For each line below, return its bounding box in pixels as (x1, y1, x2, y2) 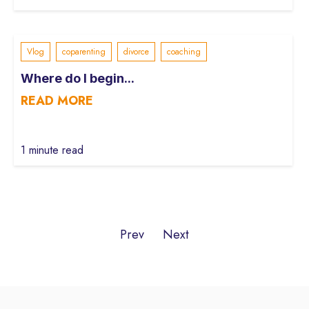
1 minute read (21, 142, 83, 159)
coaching (167, 45, 201, 58)
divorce (123, 45, 149, 58)
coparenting (62, 45, 106, 58)
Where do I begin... (21, 70, 134, 86)
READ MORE (21, 91, 93, 110)
